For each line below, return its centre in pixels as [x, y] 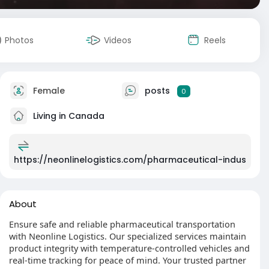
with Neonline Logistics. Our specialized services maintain [128, 236]
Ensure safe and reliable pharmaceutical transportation [122, 224]
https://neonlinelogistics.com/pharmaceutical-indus [130, 160]
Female [48, 90]
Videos [118, 40]
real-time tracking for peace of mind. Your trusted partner [128, 260]
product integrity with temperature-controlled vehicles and [129, 248]
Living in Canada [68, 116]
